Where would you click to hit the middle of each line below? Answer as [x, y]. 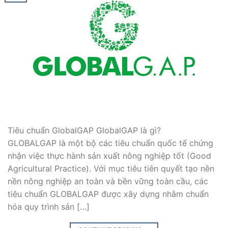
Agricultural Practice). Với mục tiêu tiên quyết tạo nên [111, 168]
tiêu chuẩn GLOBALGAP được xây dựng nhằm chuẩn [108, 194]
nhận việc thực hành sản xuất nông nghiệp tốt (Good [109, 155]
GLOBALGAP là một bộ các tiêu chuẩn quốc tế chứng [110, 143]
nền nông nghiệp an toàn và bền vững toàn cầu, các [108, 181]
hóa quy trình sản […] [49, 206]
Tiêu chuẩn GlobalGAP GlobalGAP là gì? [84, 130]
